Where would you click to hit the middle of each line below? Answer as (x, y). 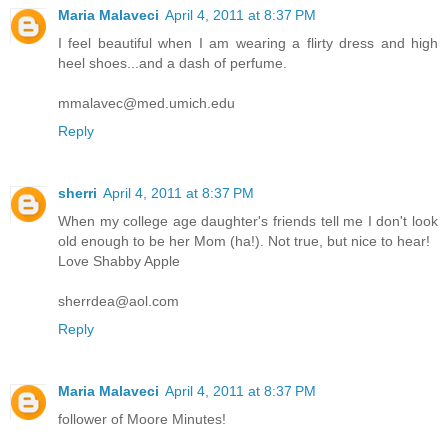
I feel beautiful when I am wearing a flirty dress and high (248, 43)
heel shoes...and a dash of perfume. (172, 63)
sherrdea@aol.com (118, 301)
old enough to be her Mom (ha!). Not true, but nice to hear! (244, 241)
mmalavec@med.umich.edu (146, 103)
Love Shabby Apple (119, 261)
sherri (77, 193)
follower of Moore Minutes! (142, 419)
